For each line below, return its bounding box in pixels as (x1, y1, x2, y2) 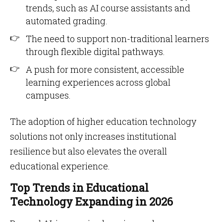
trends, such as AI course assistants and (26, 2, 190, 14)
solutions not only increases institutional (10, 130, 176, 142)
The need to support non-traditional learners (26, 33, 209, 45)
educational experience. (10, 160, 110, 172)
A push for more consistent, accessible (26, 63, 184, 75)
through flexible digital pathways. (26, 46, 165, 57)
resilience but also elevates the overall (10, 145, 167, 157)
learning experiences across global (26, 76, 170, 88)
